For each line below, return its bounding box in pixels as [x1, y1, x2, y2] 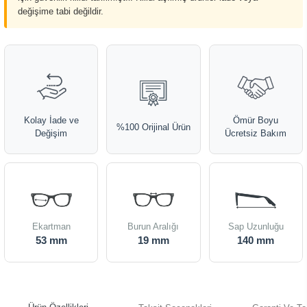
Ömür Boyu [233, 115, 279, 125]
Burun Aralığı [127, 221, 180, 232]
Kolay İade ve [23, 115, 79, 125]
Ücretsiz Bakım [225, 128, 287, 138]
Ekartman [32, 221, 71, 232]
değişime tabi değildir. [18, 6, 103, 16]
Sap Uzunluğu [228, 221, 284, 232]
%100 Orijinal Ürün [116, 121, 191, 132]
